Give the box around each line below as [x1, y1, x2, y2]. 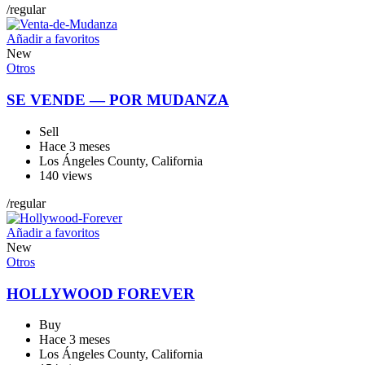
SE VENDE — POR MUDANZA [7, 91, 229, 109]
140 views [39, 168, 92, 182]
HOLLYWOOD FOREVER [7, 284, 195, 302]
